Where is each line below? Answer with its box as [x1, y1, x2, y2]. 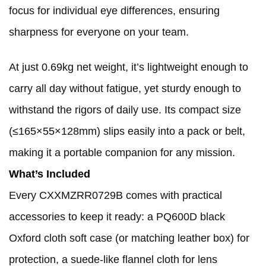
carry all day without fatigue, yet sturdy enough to [9, 83, 241, 95]
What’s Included [9, 168, 90, 180]
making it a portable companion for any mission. [9, 147, 235, 159]
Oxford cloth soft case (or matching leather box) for [9, 232, 249, 245]
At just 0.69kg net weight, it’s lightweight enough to [9, 61, 248, 74]
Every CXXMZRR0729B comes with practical [9, 189, 222, 202]
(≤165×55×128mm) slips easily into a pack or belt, [9, 125, 245, 138]
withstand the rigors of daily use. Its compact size [9, 104, 241, 116]
